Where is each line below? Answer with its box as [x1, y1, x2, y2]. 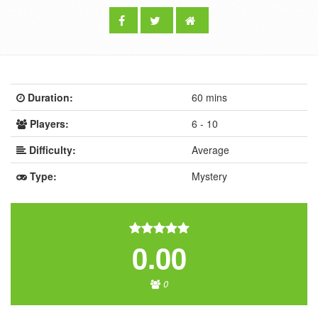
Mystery [192, 169, 227, 183]
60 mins [192, 90, 227, 104]
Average [192, 143, 229, 157]
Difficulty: [29, 143, 76, 157]
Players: [30, 116, 69, 131]
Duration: [28, 90, 73, 104]
